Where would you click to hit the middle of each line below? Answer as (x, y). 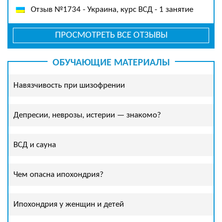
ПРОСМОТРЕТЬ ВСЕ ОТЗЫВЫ (111, 35)
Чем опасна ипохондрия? (58, 175)
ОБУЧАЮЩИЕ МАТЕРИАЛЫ (111, 63)
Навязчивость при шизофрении (69, 85)
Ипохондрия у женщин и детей (69, 204)
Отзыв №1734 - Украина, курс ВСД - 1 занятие (112, 10)
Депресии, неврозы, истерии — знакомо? (87, 115)
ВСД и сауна (35, 145)
